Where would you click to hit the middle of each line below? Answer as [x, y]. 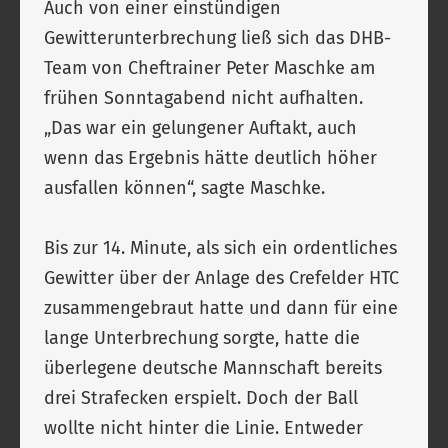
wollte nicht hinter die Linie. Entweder [203, 428]
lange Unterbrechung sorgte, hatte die [202, 338]
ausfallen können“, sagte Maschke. [189, 188]
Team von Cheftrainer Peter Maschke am [209, 68]
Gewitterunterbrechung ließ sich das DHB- [217, 38]
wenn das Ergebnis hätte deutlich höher [210, 158]
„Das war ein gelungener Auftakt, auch [200, 128]
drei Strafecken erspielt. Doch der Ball [201, 398]
